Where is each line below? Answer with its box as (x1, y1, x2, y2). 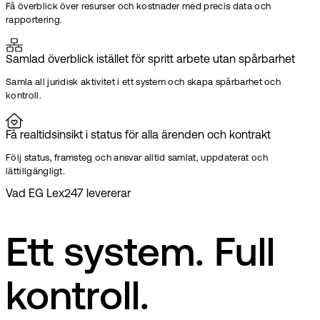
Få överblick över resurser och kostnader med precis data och (6, 2, 271, 12)
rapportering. (6, 16, 63, 26)
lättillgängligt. (6, 167, 66, 177)
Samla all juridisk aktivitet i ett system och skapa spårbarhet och (6, 78, 281, 88)
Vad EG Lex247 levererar (6, 189, 131, 201)
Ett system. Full (6, 235, 275, 276)
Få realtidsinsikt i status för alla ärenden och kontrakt (6, 130, 271, 142)
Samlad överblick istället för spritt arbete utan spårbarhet (6, 54, 295, 66)
